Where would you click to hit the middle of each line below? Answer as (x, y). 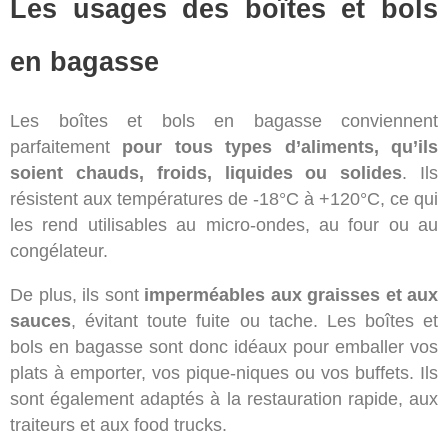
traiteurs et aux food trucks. (118, 424)
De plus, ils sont (74, 294)
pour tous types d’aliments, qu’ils (280, 146)
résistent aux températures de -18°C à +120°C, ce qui (224, 198)
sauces (40, 320)
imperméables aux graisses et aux (288, 294)
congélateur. (59, 250)
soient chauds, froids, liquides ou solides (206, 172)
